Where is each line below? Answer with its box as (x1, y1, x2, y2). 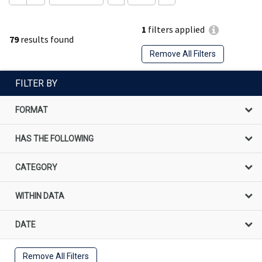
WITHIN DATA (15, 191, 64, 201)
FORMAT (15, 105, 48, 115)
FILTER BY (15, 77, 57, 89)
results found (19, 33, 74, 45)
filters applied (146, 23, 205, 36)
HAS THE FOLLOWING (15, 133, 94, 143)
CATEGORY (15, 162, 57, 172)
